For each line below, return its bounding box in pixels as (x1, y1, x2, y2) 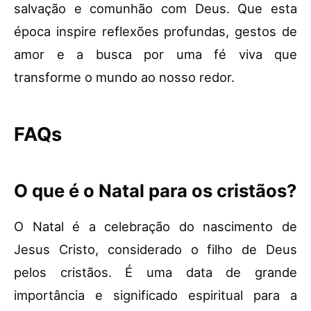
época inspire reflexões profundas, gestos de (14, 24, 297, 40)
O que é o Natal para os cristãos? (14, 180, 296, 202)
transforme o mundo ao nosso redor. (14, 69, 235, 85)
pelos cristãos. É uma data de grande (14, 264, 297, 280)
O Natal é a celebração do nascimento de (14, 219, 297, 235)
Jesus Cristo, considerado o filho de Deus (14, 242, 297, 258)
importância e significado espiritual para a (14, 287, 297, 303)
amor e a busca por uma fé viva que (14, 47, 297, 62)
